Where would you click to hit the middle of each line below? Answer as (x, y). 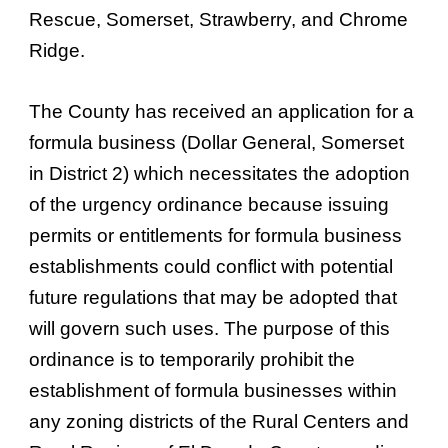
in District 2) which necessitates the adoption (220, 173)
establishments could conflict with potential (211, 266)
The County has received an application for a (222, 111)
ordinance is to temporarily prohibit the (192, 359)
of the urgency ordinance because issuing (209, 204)
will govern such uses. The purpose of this (210, 328)
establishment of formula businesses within (213, 390)
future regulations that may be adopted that (213, 297)
